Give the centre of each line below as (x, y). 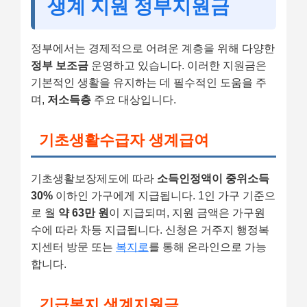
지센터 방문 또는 (73, 247)
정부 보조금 (60, 65)
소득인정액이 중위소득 (213, 178)
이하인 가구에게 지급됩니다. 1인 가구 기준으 (164, 195)
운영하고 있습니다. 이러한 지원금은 (177, 65)
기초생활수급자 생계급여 (124, 140)
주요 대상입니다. (134, 99)
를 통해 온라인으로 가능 (208, 247)
